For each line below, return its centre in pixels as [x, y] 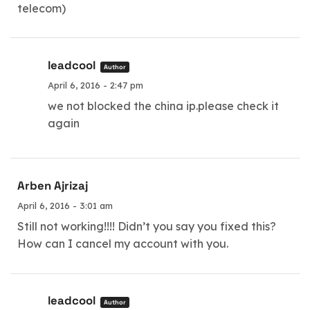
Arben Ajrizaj [53, 186]
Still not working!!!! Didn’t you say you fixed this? [147, 226]
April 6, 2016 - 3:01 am [65, 206]
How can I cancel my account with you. [123, 244]
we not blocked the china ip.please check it [164, 106]
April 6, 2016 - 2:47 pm [96, 85]
